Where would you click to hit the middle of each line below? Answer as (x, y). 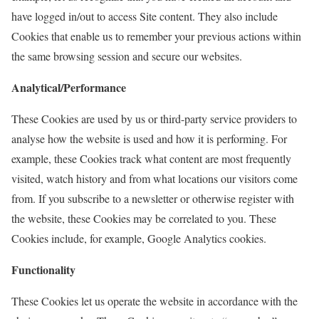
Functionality (43, 270)
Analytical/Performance (69, 87)
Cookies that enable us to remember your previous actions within (156, 36)
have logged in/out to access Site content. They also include (145, 16)
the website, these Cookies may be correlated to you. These (144, 218)
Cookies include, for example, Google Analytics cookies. (139, 238)
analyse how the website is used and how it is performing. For (149, 138)
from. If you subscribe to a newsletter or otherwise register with (153, 198)
